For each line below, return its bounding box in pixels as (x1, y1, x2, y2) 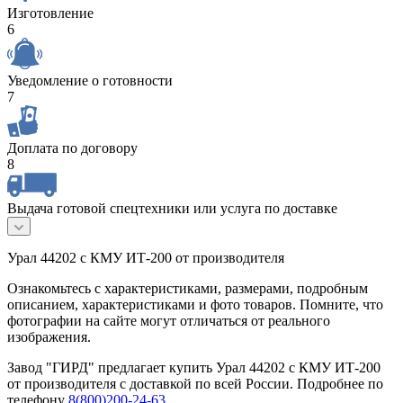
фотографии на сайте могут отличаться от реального (7, 313, 330, 329)
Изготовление (7, 5, 94, 22)
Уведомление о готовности (7, 73, 173, 89)
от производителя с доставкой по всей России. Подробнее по (7, 376, 383, 392)
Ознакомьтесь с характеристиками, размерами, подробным (7, 281, 368, 297)
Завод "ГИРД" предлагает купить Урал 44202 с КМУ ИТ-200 (7, 360, 381, 376)
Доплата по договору (7, 140, 138, 157)
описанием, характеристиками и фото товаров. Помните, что (7, 297, 383, 313)
